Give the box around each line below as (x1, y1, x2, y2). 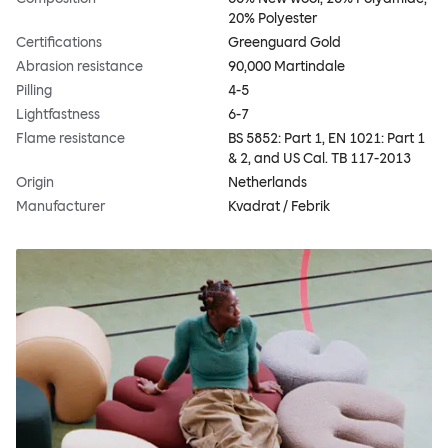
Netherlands (228, 173, 307, 191)
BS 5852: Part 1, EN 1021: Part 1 (228, 129, 425, 147)
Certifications (16, 33, 102, 51)
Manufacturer (16, 197, 105, 215)
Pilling (16, 81, 52, 99)
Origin (16, 173, 54, 191)
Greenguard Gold (228, 33, 341, 51)
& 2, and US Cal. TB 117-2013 (228, 149, 411, 167)
